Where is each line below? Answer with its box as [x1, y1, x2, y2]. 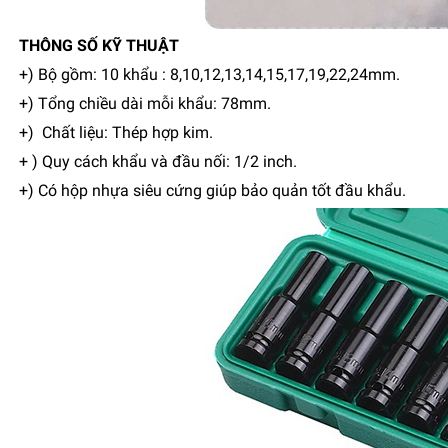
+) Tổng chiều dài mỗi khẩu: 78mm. [19, 94, 271, 114]
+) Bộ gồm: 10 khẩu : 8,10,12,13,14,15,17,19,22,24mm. [19, 65, 400, 85]
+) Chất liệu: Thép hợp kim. [19, 123, 213, 143]
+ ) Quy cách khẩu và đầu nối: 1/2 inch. [19, 152, 297, 172]
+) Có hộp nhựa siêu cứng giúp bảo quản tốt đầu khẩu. [19, 181, 406, 201]
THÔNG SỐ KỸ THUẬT [19, 36, 179, 56]
